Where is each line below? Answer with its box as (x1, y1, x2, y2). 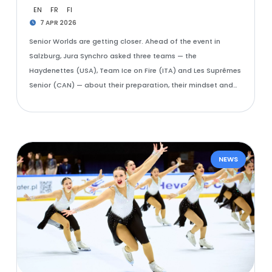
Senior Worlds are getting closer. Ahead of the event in (29, 36, 220, 46)
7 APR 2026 (39, 18, 77, 27)
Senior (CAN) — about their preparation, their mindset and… (29, 80, 237, 90)
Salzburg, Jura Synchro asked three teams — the (29, 51, 197, 61)
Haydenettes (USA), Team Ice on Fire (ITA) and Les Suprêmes (29, 66, 241, 75)
